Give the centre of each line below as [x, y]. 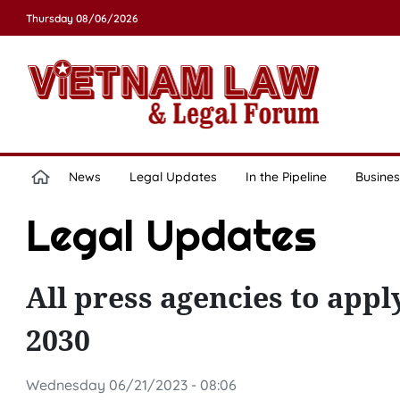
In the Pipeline [286, 177]
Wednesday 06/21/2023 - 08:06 [131, 385]
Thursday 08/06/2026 [82, 18]
